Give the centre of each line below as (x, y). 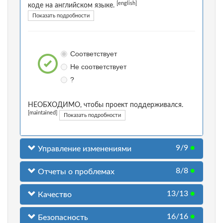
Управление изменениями (84, 149)
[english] (127, 4)
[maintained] (43, 113)
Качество (54, 195)
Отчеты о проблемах (75, 172)
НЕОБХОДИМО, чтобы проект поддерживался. (106, 105)
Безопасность (62, 218)
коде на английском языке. (72, 6)
